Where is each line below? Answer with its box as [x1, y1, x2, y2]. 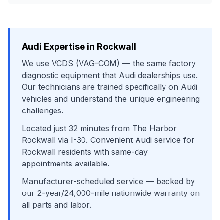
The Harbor [132, 123, 177, 133]
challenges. [22, 106, 63, 115]
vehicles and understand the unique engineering [22, 94, 200, 104]
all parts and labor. [22, 200, 91, 210]
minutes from [78, 123, 132, 133]
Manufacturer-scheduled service [22, 176, 143, 186]
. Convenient [86, 135, 135, 145]
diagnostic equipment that [22, 70, 119, 80]
